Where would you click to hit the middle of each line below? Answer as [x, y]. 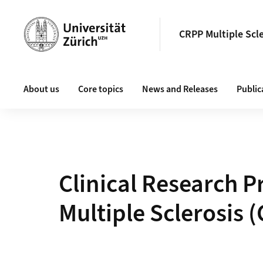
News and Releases [180, 89]
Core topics [101, 89]
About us [41, 89]
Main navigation [58, 78]
